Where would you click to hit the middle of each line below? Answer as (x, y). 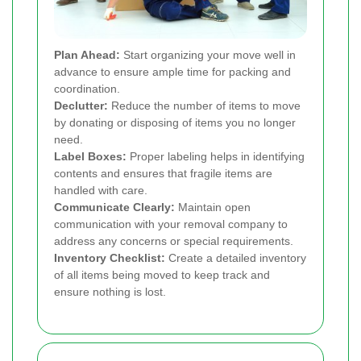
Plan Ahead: (87, 55)
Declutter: (81, 106)
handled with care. (101, 191)
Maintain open (213, 207)
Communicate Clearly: (114, 207)
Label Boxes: (90, 157)
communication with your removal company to (171, 224)
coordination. (87, 89)
